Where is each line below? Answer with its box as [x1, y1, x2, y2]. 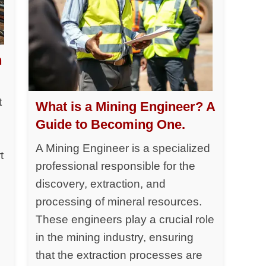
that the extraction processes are [36, 248, 203, 261]
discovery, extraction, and [36, 177, 166, 190]
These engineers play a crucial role [36, 213, 215, 226]
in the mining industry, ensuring [36, 230, 194, 243]
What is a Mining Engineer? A [36, 99, 216, 114]
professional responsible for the [36, 159, 196, 172]
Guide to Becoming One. [36, 116, 186, 132]
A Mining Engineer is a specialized [36, 141, 211, 154]
